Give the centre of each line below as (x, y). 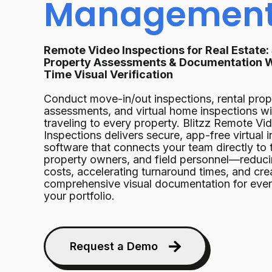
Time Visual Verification (108, 75)
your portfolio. (79, 196)
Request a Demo (114, 246)
